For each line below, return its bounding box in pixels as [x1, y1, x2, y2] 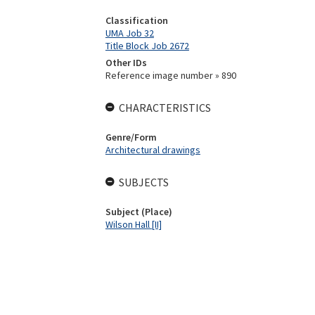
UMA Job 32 [105, 27, 154, 39]
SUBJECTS [118, 175, 169, 189]
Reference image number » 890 [105, 69, 236, 82]
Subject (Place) [105, 205, 172, 218]
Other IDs [105, 56, 147, 69]
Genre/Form [105, 131, 157, 143]
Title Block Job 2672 [105, 39, 189, 52]
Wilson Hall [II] [105, 218, 162, 231]
